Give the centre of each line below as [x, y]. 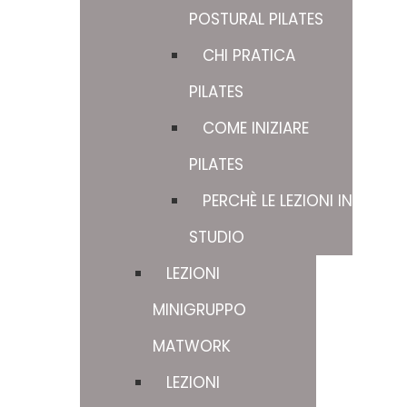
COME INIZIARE [256, 128]
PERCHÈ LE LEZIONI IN [278, 201]
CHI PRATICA [249, 55]
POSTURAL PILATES [256, 19]
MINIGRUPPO [199, 310]
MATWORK [192, 346]
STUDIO [217, 237]
